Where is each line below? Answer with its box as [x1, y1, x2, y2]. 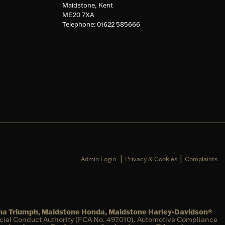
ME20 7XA [62, 11, 94, 19]
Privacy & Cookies [125, 155, 177, 163]
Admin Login [81, 155, 116, 163]
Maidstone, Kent [62, 1, 113, 10]
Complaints [185, 155, 217, 163]
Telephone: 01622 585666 [62, 20, 140, 29]
